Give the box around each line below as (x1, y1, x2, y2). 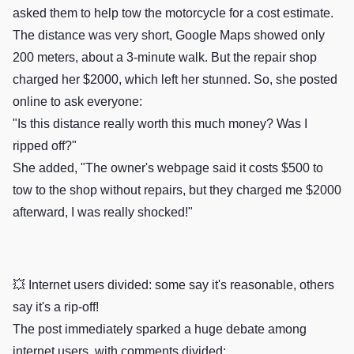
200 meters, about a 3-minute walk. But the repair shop (13, 51, 317, 64)
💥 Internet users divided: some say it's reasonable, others (13, 278, 334, 292)
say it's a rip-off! (13, 300, 99, 314)
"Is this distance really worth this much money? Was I (13, 117, 307, 130)
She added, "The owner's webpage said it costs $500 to (13, 161, 323, 175)
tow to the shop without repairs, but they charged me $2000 (13, 183, 341, 197)
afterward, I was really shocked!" (13, 205, 193, 219)
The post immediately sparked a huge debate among (13, 322, 307, 336)
